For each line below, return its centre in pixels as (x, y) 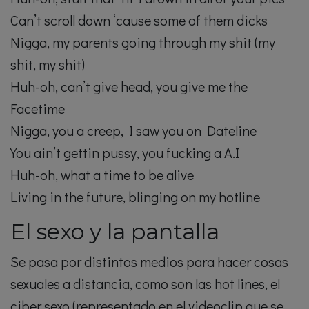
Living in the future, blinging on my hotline (135, 197)
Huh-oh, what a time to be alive (102, 175)
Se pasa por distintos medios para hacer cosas (149, 262)
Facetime (38, 109)
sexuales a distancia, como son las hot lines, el (145, 284)
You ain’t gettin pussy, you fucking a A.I (125, 153)
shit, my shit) (48, 64)
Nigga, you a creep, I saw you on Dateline (133, 131)
